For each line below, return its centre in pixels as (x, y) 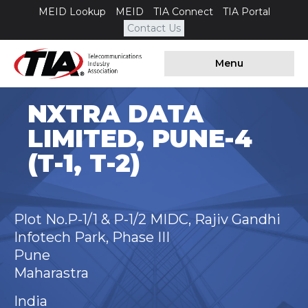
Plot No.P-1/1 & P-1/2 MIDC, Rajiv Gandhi (147, 220)
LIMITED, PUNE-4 (140, 139)
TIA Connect (183, 12)
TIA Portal (246, 12)
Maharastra (51, 273)
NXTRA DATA (115, 114)
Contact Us (154, 28)
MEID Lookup (72, 12)
